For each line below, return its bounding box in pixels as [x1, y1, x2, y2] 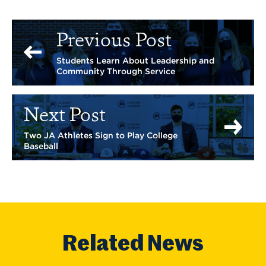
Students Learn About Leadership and [56, 55, 214, 65]
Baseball [24, 141, 58, 151]
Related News [62, 233, 204, 255]
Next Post [24, 105, 105, 127]
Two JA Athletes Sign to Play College [24, 130, 178, 140]
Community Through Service [56, 66, 175, 76]
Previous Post [56, 30, 171, 52]
